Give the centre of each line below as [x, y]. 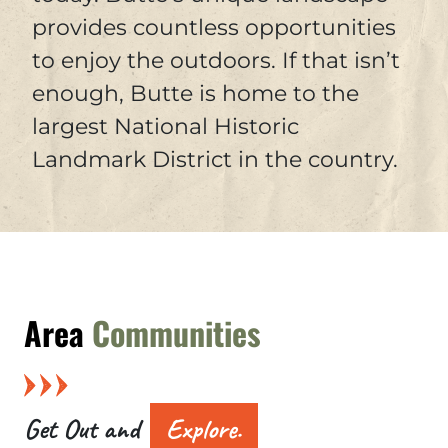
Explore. [204, 428]
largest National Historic [165, 126]
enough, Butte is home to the [195, 93]
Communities [176, 332]
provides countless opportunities [214, 27]
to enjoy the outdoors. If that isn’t [216, 60]
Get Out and [85, 428]
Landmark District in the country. [215, 159]
